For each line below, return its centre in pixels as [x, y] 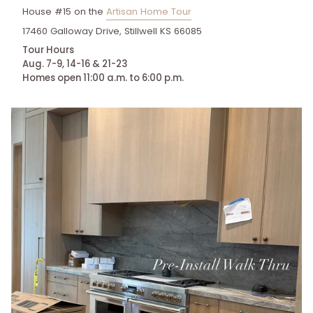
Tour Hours [48, 50]
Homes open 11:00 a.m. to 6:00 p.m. [103, 78]
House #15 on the [64, 11]
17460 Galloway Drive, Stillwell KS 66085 [112, 31]
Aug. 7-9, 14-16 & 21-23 [75, 64]
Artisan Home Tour [149, 11]
